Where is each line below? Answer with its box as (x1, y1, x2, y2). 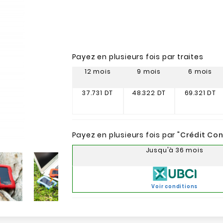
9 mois (137, 67, 161, 76)
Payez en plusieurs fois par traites (72, 52, 204, 62)
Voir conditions (151, 183, 198, 190)
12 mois (84, 67, 111, 76)
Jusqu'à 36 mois (145, 146, 204, 154)
